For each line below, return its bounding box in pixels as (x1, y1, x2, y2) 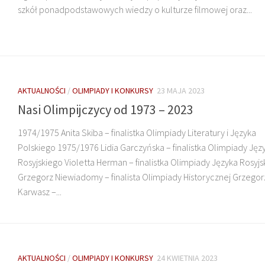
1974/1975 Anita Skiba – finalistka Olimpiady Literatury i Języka (18, 126, 256, 138)
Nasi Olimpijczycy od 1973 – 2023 (18, 101, 193, 118)
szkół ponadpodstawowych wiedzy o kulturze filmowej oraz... (18, 3, 252, 15)
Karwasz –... (18, 185, 62, 198)
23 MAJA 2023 (157, 85, 205, 96)
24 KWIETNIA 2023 (157, 252, 218, 263)
